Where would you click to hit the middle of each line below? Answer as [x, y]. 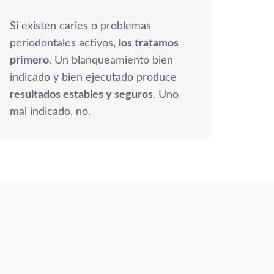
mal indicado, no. [50, 112]
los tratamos [149, 43]
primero [29, 60]
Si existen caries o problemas [80, 26]
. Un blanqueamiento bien [111, 60]
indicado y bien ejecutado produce [93, 77]
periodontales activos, [64, 43]
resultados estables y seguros [81, 94]
